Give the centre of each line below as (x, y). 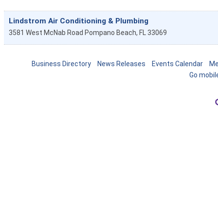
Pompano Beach (110, 33)
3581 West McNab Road (46, 33)
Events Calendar (177, 64)
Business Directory (61, 64)
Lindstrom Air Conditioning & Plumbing (79, 21)
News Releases (121, 64)
